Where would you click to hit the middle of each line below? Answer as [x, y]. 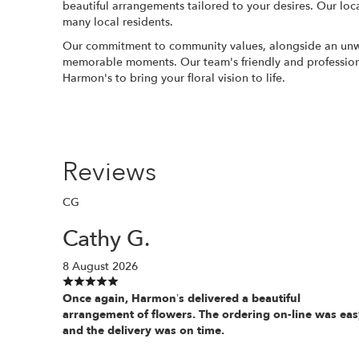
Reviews [109, 172]
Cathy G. [106, 238]
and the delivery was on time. [143, 330]
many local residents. [118, 22]
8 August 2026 [100, 266]
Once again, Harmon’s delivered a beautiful [182, 298]
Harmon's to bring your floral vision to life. [174, 78]
